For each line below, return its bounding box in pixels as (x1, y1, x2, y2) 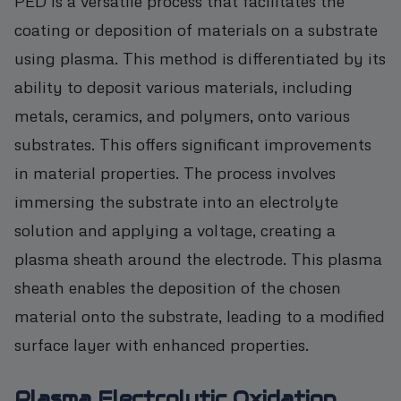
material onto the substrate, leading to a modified (14, 304, 385, 326)
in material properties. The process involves (14, 161, 336, 183)
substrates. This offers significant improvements (14, 132, 371, 154)
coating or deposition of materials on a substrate (14, 18, 378, 39)
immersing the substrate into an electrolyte (14, 190, 338, 211)
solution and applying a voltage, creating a (14, 218, 336, 240)
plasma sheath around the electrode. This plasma (14, 247, 382, 269)
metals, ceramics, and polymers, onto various (14, 104, 350, 125)
